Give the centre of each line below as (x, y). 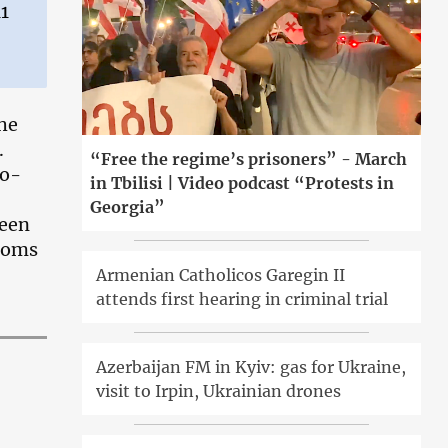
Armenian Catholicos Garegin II (221, 275)
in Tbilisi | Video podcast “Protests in (242, 183)
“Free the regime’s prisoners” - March (249, 159)
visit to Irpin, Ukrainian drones (219, 391)
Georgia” (128, 207)
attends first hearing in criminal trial (242, 299)
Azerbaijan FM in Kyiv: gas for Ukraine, (251, 367)
